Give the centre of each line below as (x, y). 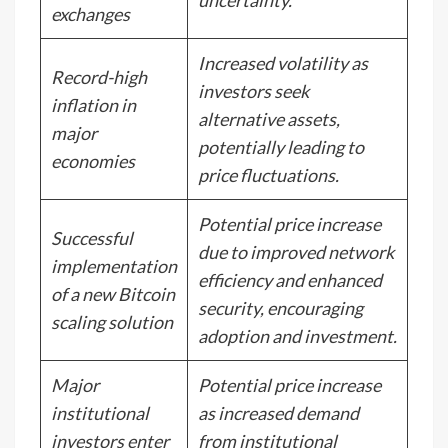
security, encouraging (280, 308)
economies (93, 161)
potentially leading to (281, 147)
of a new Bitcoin (113, 294)
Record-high (99, 77)
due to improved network (296, 252)
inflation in (93, 105)
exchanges (90, 14)
